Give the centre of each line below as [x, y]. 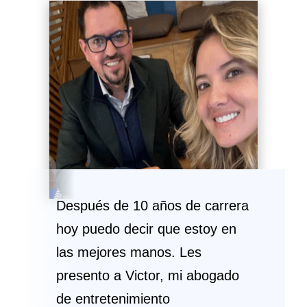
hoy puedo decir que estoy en [147, 229]
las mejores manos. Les [129, 253]
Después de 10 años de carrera [153, 206]
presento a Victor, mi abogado [148, 276]
